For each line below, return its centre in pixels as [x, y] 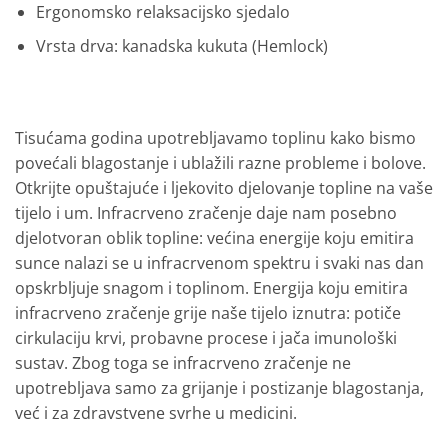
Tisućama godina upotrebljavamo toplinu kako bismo [215, 137]
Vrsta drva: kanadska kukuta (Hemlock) [181, 46]
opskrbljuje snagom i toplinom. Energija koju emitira [211, 287]
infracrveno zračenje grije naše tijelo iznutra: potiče [208, 312]
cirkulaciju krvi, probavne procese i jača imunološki [206, 337]
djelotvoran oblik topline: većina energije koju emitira [214, 237]
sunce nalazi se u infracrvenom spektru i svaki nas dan [219, 262]
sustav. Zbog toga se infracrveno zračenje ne [183, 362]
